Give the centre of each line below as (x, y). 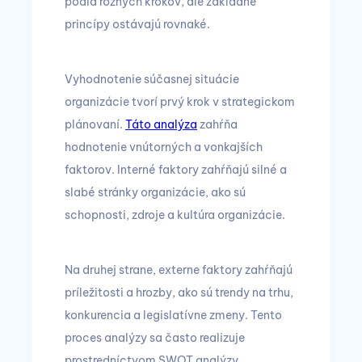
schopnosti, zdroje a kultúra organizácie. (175, 215)
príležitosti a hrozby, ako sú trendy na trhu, (179, 293)
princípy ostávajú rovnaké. (137, 24)
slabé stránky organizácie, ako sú (155, 192)
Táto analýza (161, 124)
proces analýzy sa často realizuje (155, 338)
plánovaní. (95, 124)
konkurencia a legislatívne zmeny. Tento (173, 315)
